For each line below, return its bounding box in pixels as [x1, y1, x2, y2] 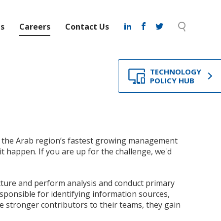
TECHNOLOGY [150, 67, 201, 76]
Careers [19, 21, 50, 32]
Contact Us [65, 21, 109, 32]
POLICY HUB [150, 75, 194, 85]
